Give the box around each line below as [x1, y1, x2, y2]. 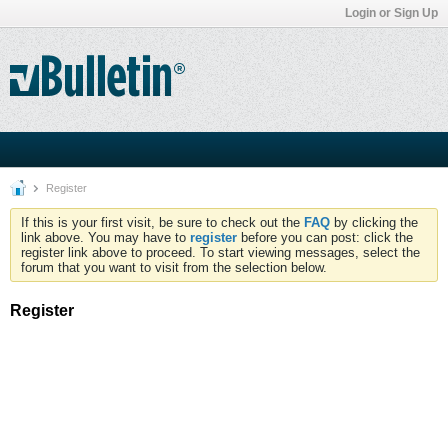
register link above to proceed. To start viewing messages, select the [21, 245, 420, 260]
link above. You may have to [21, 230, 190, 245]
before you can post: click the [237, 230, 413, 245]
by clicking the [330, 215, 418, 230]
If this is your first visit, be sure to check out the [21, 215, 304, 230]
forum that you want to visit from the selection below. [21, 260, 327, 275]
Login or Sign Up [345, 6, 438, 20]
